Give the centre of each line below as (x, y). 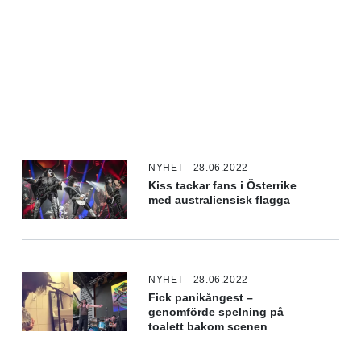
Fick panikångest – (201, 298)
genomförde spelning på (216, 312)
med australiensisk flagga (220, 200)
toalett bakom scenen (208, 327)
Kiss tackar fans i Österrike (223, 185)
